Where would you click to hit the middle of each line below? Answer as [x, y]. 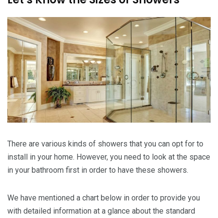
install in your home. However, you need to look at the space [109, 157]
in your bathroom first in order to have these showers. [98, 170]
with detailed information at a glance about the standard [101, 211]
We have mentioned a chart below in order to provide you [104, 198]
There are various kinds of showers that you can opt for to [105, 144]
